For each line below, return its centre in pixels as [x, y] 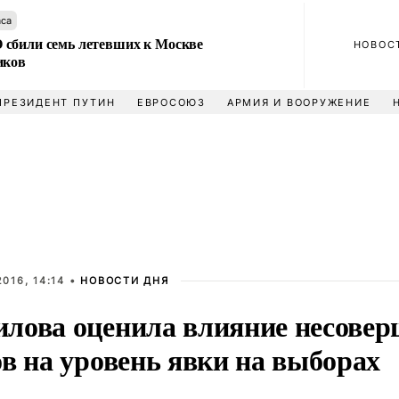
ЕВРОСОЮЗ [171, 102]
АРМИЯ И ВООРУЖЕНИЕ [299, 102]
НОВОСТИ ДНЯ [125, 281]
